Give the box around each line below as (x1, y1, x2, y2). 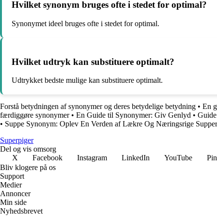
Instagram (77, 154, 107, 162)
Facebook (32, 154, 62, 162)
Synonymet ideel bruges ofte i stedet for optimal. (12, 19, 159, 28)
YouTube (164, 154, 192, 162)
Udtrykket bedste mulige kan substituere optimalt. (12, 76, 163, 85)
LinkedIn (122, 154, 150, 162)
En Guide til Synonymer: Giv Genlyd (76, 111, 191, 120)
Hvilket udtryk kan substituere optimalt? (12, 56, 174, 67)
